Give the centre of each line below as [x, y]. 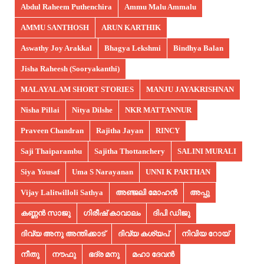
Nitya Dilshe [92, 110]
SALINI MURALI [207, 151]
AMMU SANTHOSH [55, 27]
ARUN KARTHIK [131, 27]
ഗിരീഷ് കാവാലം [112, 213]
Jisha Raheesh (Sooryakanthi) [70, 68]
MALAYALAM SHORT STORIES [77, 89]
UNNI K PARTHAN [178, 171]
